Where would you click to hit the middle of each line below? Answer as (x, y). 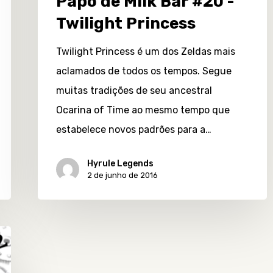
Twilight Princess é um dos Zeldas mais (146, 51)
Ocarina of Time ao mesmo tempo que (143, 110)
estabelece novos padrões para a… (134, 129)
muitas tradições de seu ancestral (134, 90)
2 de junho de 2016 (122, 175)
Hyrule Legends (120, 163)
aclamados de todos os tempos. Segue (144, 71)
